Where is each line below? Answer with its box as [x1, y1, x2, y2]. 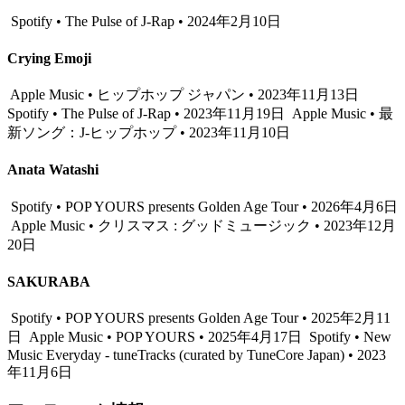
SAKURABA [7, 273, 90, 289]
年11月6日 [7, 364, 72, 381]
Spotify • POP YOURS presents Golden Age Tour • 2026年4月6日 [7, 198, 398, 214]
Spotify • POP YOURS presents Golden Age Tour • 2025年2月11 [7, 310, 391, 326]
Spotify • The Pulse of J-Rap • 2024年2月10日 [7, 13, 281, 29]
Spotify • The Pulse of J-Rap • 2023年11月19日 [7, 106, 288, 122]
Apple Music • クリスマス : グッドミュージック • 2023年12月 [7, 217, 396, 233]
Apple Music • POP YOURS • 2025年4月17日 [25, 329, 306, 345]
